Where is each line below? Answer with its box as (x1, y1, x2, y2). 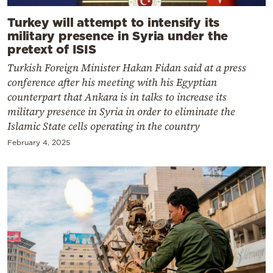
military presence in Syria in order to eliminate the (7, 104, 235, 119)
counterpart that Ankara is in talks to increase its (7, 89, 227, 104)
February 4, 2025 (7, 138, 70, 146)
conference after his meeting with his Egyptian (7, 74, 217, 90)
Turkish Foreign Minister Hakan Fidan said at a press (7, 60, 246, 75)
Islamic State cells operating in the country (7, 118, 200, 133)
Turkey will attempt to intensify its (7, 15, 220, 29)
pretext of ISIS (7, 41, 96, 55)
